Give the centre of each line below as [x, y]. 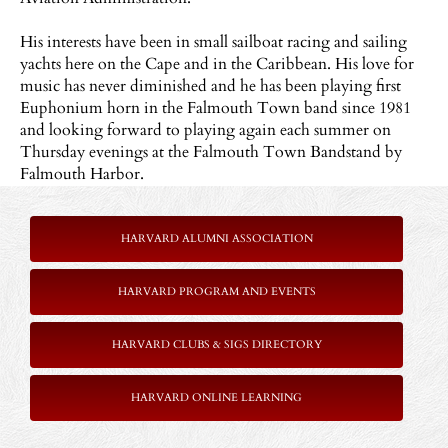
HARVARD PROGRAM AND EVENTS [216, 291]
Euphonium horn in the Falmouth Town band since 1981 [215, 108]
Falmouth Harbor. [82, 174]
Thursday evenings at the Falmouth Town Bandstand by [211, 152]
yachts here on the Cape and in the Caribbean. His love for [217, 64]
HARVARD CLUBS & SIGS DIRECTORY [216, 344]
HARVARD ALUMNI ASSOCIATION [216, 238]
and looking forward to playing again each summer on [205, 130]
